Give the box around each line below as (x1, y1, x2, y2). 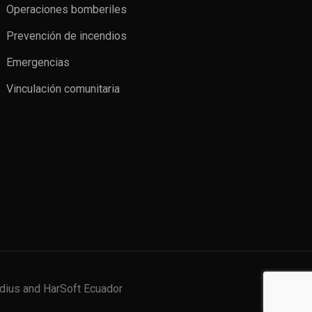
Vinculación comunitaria (6, 81, 120, 95)
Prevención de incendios (6, 29, 127, 42)
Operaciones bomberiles (6, 2, 127, 16)
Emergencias (6, 55, 70, 69)
